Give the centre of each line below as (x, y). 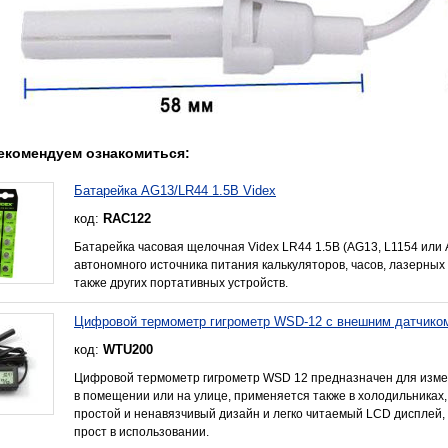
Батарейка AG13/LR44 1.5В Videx (175, 190)
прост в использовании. (141, 431)
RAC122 (127, 218)
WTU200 (128, 349)
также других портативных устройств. (181, 282)
